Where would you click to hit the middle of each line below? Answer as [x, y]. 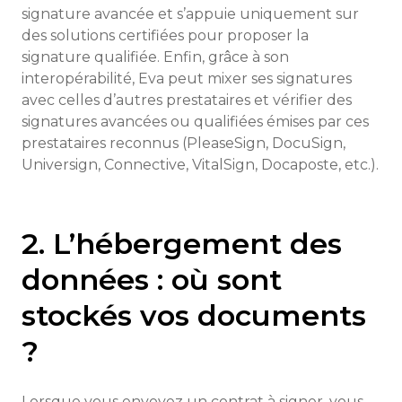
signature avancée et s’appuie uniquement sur [190, 14]
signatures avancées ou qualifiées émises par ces [195, 122]
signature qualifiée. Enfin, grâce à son [155, 57]
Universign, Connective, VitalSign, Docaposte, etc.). [200, 165]
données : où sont [152, 280]
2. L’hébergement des [182, 244]
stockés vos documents [194, 315]
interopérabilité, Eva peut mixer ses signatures [187, 79]
